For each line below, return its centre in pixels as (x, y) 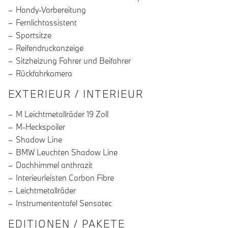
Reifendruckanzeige (50, 48)
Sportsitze (34, 35)
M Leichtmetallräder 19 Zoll (62, 114)
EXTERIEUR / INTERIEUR (76, 94)
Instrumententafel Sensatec (64, 203)
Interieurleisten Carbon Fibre (65, 178)
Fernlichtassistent (46, 23)
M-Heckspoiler (40, 127)
